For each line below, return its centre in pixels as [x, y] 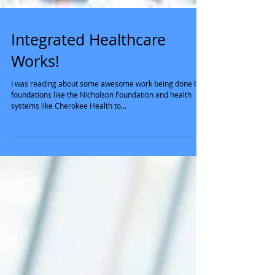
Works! [35, 129]
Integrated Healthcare [88, 107]
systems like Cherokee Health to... [69, 173]
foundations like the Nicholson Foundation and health [101, 162]
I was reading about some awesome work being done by [107, 151]
